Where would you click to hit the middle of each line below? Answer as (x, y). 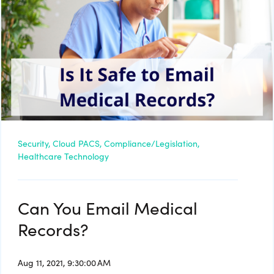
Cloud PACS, (77, 143)
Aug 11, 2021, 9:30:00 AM (64, 263)
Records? (53, 229)
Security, (34, 143)
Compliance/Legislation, (152, 143)
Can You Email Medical (108, 208)
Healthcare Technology (63, 156)
